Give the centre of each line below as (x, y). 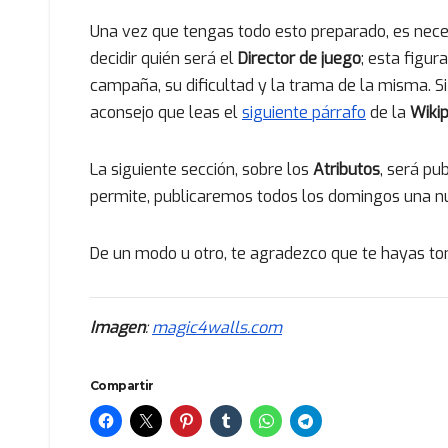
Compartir (122, 386)
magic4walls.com (217, 328)
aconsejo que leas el (166, 113)
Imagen (117, 328)
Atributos (344, 170)
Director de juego (299, 59)
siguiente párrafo (304, 113)
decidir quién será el (164, 59)
